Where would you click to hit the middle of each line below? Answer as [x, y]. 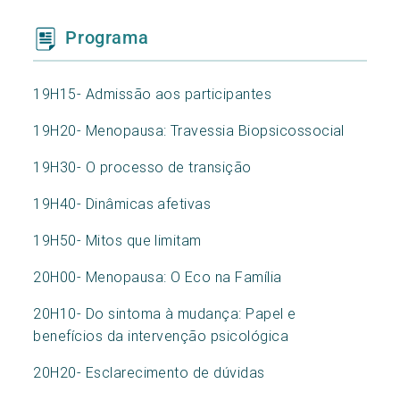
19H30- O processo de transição [142, 167]
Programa [107, 37]
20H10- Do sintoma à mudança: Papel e [165, 313]
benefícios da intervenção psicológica [161, 335]
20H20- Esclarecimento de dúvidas [149, 372]
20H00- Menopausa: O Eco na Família [158, 276]
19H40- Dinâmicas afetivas [122, 203]
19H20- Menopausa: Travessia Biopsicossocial [189, 130]
